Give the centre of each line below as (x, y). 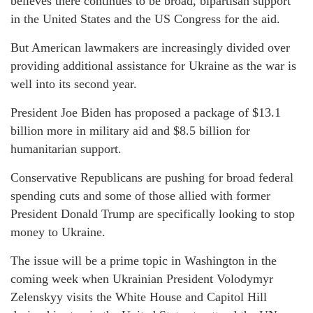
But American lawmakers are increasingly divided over (150, 48)
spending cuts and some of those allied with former (140, 196)
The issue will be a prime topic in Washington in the (144, 261)
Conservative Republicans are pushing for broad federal (152, 178)
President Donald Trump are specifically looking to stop (153, 214)
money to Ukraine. (58, 232)
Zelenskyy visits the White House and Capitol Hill (139, 297)
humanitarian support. (66, 149)
